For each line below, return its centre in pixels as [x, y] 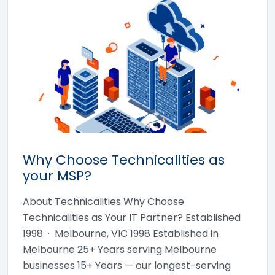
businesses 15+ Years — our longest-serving [127, 265]
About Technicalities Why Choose [103, 201]
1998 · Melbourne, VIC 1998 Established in [121, 233]
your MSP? [57, 176]
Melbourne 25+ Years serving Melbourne [120, 249]
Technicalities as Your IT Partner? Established [132, 217]
